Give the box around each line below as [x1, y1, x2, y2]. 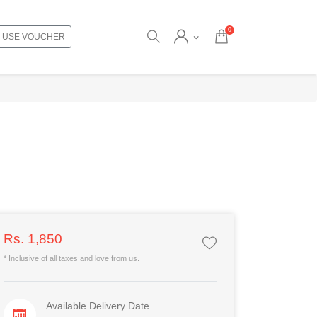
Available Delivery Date [45, 300, 149, 311]
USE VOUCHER [1, 31, 65, 42]
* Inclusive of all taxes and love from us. [4, 254, 139, 263]
